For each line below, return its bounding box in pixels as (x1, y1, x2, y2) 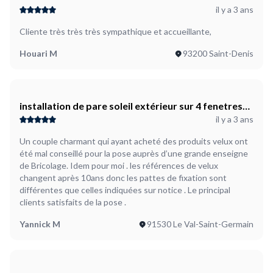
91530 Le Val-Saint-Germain (147, 219, 253, 230)
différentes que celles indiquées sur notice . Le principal (19, 185, 230, 196)
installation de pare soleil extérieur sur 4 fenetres (19, 100, 203, 112)
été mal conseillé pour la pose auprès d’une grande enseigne (19, 148, 248, 159)
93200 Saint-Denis (183, 48, 253, 59)
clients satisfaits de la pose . (19, 197, 126, 208)
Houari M (19, 48, 57, 59)
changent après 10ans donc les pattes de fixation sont (19, 172, 227, 183)
